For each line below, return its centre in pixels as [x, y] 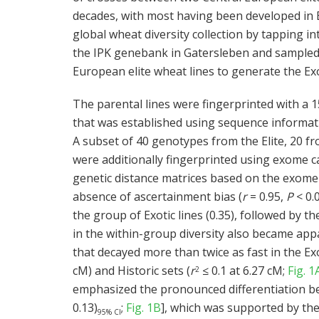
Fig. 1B [143, 307]
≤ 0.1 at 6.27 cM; [244, 270]
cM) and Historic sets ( [131, 270]
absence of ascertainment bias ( [157, 196]
